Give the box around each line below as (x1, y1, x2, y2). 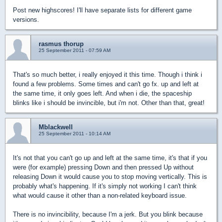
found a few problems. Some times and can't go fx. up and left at (13, 80, 199, 88)
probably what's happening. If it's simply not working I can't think (13, 182, 197, 190)
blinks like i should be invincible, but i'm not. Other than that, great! (13, 99, 205, 107)
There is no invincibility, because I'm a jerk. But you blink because (13, 211, 203, 219)
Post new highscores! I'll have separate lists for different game (13, 6, 192, 14)
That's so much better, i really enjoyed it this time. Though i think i (13, 71, 202, 79)
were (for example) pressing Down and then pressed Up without (13, 164, 194, 171)
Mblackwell (39, 123, 73, 131)
